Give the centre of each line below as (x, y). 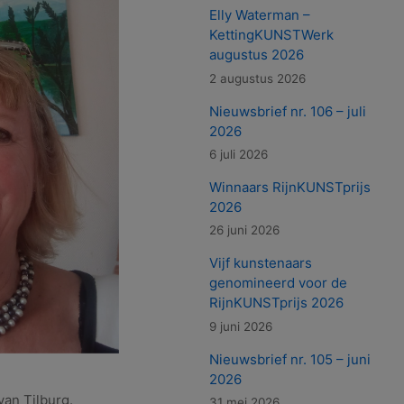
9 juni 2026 (241, 326)
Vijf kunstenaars (261, 263)
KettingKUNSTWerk (272, 35)
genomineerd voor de (279, 283)
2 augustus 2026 (258, 78)
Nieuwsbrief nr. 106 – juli (288, 111)
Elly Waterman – (260, 15)
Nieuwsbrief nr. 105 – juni (290, 359)
